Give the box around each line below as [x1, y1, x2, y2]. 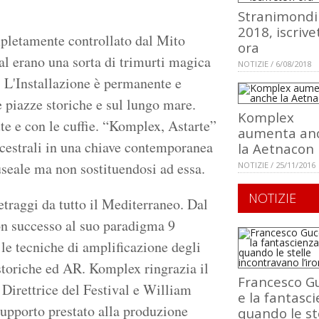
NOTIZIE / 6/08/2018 [238, 58, 311, 70]
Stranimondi [238, 7, 318, 26]
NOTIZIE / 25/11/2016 [238, 159, 315, 171]
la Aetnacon [238, 140, 314, 158]
